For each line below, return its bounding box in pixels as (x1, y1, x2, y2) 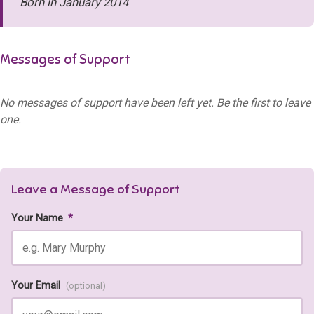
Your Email (11, 280, 63, 292)
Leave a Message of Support (11, 181, 180, 198)
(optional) (66, 280, 106, 292)
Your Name (11, 212, 66, 225)
